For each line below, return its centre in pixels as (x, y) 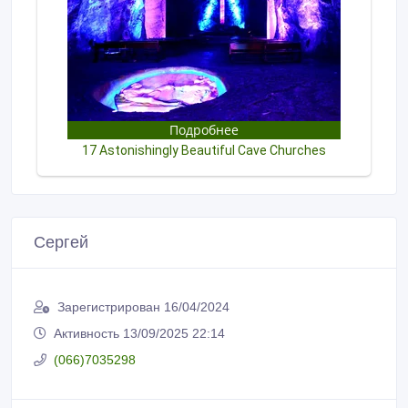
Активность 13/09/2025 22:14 (139, 333)
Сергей (61, 242)
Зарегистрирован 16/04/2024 (143, 306)
